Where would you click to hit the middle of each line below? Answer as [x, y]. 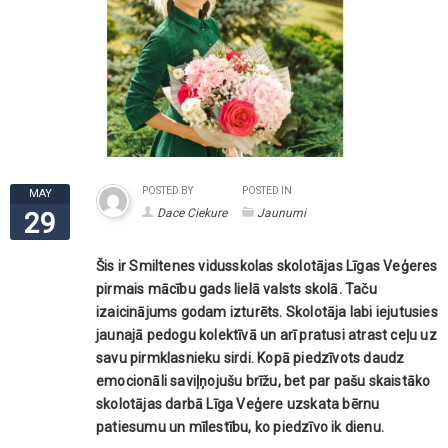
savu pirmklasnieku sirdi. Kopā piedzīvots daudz [250, 357]
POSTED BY [167, 190]
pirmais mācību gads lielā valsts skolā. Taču [236, 288]
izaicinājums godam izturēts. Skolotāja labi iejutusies [267, 311]
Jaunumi [281, 212]
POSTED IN [267, 190]
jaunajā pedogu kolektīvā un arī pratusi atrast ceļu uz [266, 334]
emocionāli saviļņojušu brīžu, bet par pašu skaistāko [263, 380]
